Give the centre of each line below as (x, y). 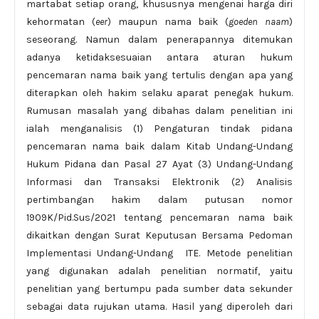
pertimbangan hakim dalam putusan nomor (159, 200)
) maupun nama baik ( (168, 22)
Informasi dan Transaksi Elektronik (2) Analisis (159, 182)
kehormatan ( (61, 22)
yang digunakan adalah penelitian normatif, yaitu (159, 271)
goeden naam (259, 22)
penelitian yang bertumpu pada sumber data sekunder (159, 289)
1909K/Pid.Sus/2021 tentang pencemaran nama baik (159, 218)
